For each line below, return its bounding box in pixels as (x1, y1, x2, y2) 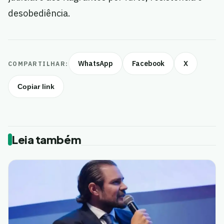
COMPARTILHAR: (8, 59, 68, 67)
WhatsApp (77, 59, 113, 68)
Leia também (12, 132, 81, 147)
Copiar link (17, 82, 54, 91)
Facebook (131, 59, 164, 68)
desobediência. (8, 7, 70, 19)
